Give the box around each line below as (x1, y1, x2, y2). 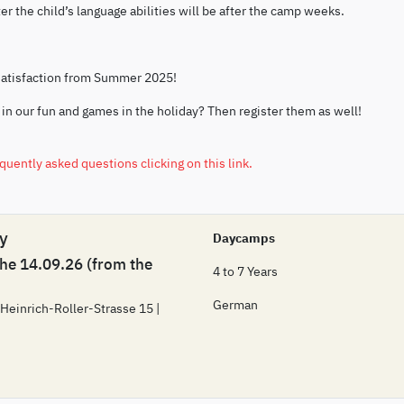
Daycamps (213, 228, 275, 246)
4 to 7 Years (213, 262, 278, 280)
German (213, 295, 258, 313)
